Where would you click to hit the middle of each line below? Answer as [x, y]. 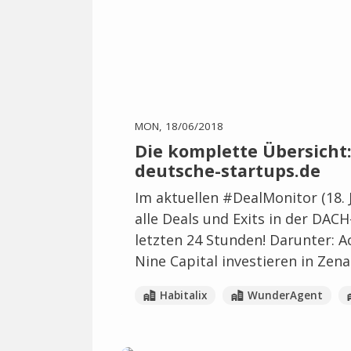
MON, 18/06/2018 [179, 126]
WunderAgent [285, 295]
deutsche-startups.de [228, 170]
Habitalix [183, 295]
